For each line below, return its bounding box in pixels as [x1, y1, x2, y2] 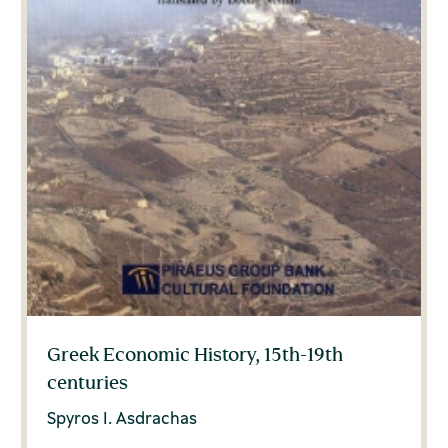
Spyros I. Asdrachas [47, 405, 198, 429]
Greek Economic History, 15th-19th [47, 341, 344, 366]
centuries [47, 369, 129, 394]
